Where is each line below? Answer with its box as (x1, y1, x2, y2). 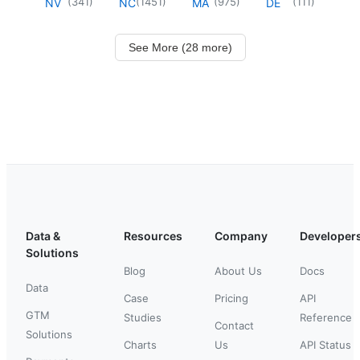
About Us (215, 264, 262, 277)
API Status (300, 337, 351, 351)
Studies (124, 310, 162, 324)
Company (215, 228, 268, 243)
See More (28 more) (128, 40, 232, 54)
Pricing (215, 291, 248, 305)
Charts (124, 337, 157, 351)
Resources (124, 228, 182, 243)
